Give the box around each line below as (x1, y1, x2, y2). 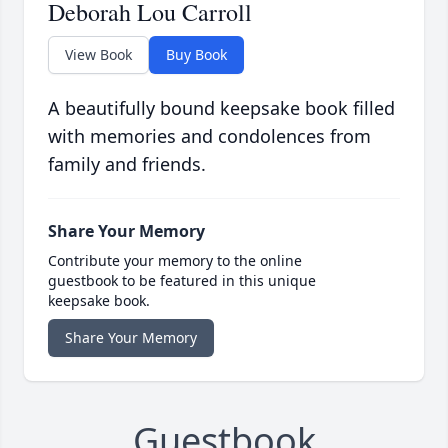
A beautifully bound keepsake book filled (48, 96, 395, 121)
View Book (65, 45, 132, 65)
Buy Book (166, 45, 227, 65)
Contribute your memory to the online (48, 251, 302, 271)
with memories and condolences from (48, 124, 371, 149)
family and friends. (48, 152, 206, 177)
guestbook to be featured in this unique (48, 271, 316, 291)
